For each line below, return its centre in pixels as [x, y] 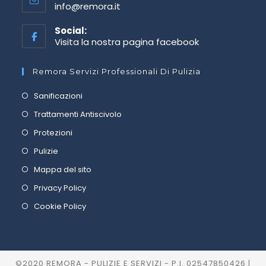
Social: [71, 31]
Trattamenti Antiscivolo [78, 114]
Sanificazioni [58, 96]
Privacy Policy [60, 188]
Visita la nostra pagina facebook [127, 42]
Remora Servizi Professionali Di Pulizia [117, 71]
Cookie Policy [60, 206]
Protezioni [53, 133]
